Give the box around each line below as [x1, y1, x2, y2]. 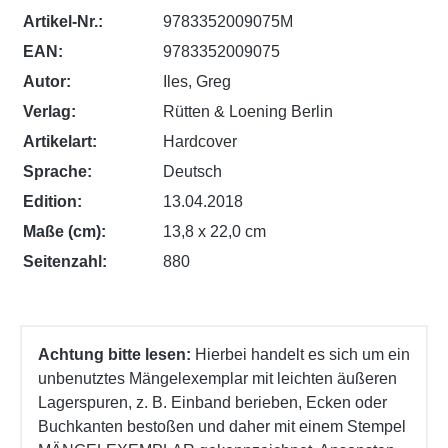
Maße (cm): [23, 222, 107, 240]
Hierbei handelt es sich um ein [191, 345, 410, 363]
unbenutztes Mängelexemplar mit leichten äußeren [38, 369, 397, 387]
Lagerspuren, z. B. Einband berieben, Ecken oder [38, 393, 387, 411]
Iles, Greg [163, 72, 232, 90]
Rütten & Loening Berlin [163, 102, 334, 120]
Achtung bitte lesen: [38, 345, 191, 363]
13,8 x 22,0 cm [163, 222, 267, 240]
